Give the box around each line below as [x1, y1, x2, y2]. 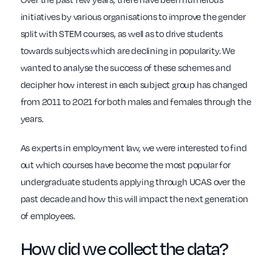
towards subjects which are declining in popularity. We [20, 44, 235, 57]
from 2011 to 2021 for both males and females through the [20, 95, 251, 108]
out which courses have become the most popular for [20, 158, 231, 171]
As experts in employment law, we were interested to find [20, 141, 247, 154]
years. [20, 112, 44, 125]
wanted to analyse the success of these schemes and [20, 61, 231, 74]
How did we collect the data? [20, 235, 228, 260]
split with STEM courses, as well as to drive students [20, 27, 223, 40]
